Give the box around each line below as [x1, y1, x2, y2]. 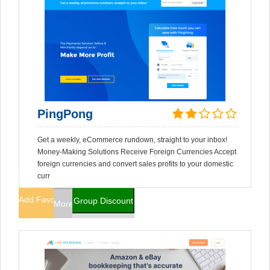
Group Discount [74, 196, 133, 206]
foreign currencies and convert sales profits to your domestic [37, 160, 233, 168]
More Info [54, 199, 90, 209]
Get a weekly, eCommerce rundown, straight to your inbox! [37, 136, 227, 144]
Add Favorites [19, 195, 72, 204]
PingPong [37, 107, 93, 121]
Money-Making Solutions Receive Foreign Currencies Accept [37, 148, 236, 156]
